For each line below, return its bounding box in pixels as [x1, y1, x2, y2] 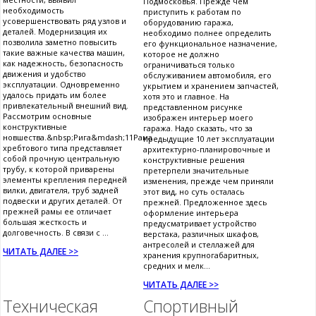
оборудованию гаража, [143, 17, 233, 28]
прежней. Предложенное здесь [143, 197, 267, 208]
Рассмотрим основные [3, 111, 92, 122]
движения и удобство [3, 68, 86, 80]
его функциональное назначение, [143, 38, 277, 49]
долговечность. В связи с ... [3, 227, 109, 238]
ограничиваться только [143, 59, 235, 71]
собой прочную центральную [3, 153, 120, 164]
